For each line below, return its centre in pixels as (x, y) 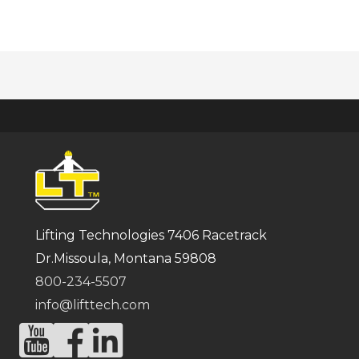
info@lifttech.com (93, 305)
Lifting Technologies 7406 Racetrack (151, 235)
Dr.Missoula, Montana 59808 (126, 258)
